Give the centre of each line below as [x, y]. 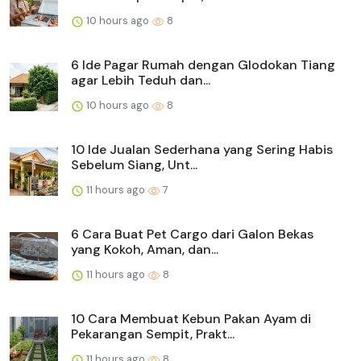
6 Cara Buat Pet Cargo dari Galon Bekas [192, 234]
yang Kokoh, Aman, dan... [145, 250]
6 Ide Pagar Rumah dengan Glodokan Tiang [203, 65]
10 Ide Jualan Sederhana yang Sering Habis [202, 150]
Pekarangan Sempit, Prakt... [153, 334]
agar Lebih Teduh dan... [141, 81]
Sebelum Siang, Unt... [134, 165]
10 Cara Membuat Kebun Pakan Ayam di [191, 319]
